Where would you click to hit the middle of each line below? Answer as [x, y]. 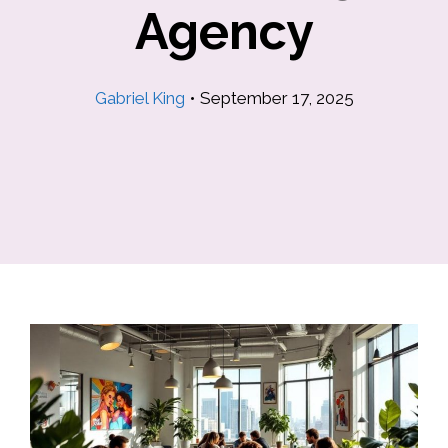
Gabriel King [139, 98]
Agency [224, 31]
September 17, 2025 [276, 98]
